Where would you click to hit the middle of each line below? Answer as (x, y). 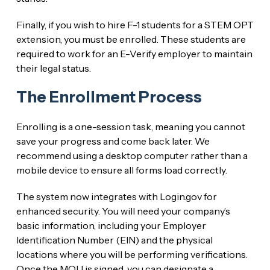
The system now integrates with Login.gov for (116, 196)
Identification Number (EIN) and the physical (114, 240)
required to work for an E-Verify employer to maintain (134, 53)
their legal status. (53, 68)
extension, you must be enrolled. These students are (131, 39)
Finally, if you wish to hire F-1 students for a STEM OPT (135, 24)
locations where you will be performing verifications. (132, 254)
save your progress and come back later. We (113, 141)
